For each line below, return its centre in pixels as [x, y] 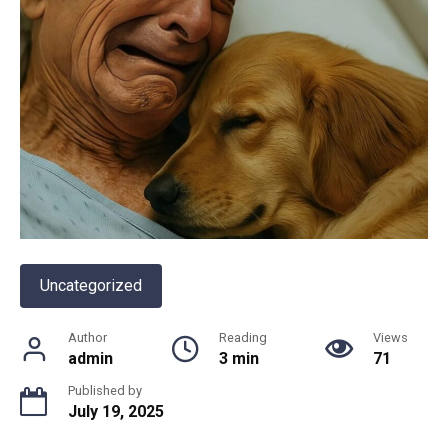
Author [87, 338]
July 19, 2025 [116, 412]
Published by [105, 391]
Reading [243, 338]
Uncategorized [91, 286]
